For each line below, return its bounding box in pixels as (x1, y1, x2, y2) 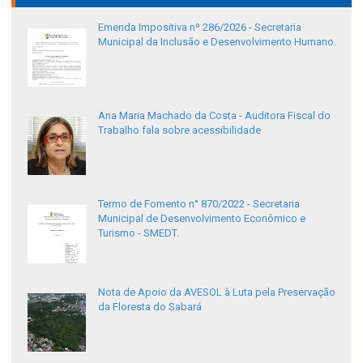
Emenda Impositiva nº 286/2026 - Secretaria (98, 21, 301, 34)
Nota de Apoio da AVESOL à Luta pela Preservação (98, 286, 335, 299)
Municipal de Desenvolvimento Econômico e (98, 212, 305, 225)
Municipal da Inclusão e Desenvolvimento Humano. (98, 36, 336, 49)
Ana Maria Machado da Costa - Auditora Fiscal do (98, 109, 331, 122)
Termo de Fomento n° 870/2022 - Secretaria (98, 198, 300, 211)
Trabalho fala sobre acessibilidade (98, 124, 261, 137)
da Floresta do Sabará (98, 301, 202, 314)
